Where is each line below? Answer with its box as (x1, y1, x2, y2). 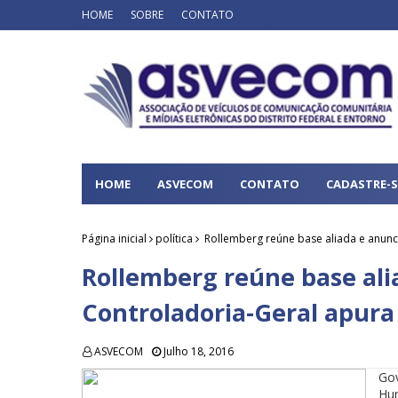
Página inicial (82, 231, 147, 246)
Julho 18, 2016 (163, 344, 234, 359)
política (155, 231, 193, 246)
